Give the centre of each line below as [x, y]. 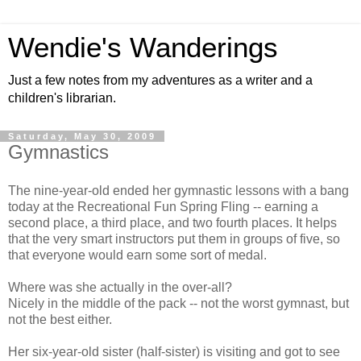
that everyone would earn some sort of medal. [137, 255]
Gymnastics [58, 152]
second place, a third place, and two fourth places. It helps [172, 222]
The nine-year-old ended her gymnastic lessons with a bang [178, 190]
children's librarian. [62, 98]
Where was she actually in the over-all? [120, 287]
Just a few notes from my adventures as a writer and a [160, 80]
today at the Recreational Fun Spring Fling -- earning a [163, 206]
